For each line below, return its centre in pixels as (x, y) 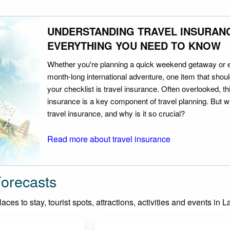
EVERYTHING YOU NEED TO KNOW (134, 45)
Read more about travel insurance (109, 139)
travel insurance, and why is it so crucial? (116, 113)
